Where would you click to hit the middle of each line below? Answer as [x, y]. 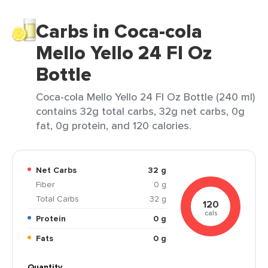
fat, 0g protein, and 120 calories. [114, 125]
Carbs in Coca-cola [119, 31]
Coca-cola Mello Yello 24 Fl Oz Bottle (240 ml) [145, 97]
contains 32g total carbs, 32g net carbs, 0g [140, 111]
